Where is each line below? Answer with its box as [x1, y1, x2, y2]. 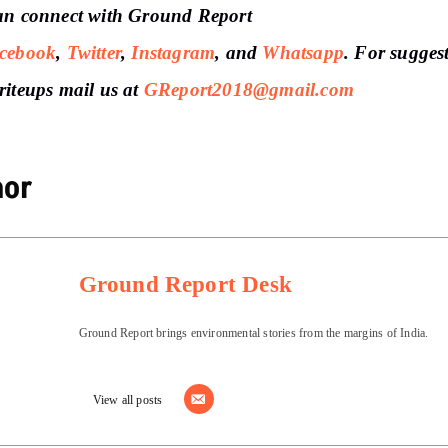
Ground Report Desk [78, 271, 293, 297]
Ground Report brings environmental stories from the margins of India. [78, 324, 429, 340]
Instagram [131, 42, 216, 64]
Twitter [66, 42, 122, 64]
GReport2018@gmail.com [143, 79, 355, 101]
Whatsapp [262, 42, 345, 64]
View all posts [92, 391, 163, 407]
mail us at [53, 79, 144, 101]
